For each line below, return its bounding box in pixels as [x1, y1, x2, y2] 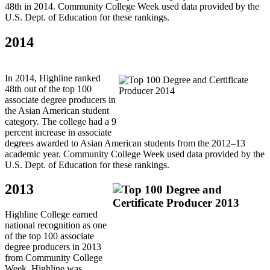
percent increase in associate [5, 127, 111, 137]
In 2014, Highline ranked [5, 72, 101, 83]
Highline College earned [5, 209, 98, 220]
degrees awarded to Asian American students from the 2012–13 [5, 137, 245, 148]
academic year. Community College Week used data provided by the [5, 148, 265, 159]
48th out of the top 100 [5, 83, 92, 94]
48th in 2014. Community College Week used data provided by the [5, 1, 259, 12]
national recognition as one [5, 220, 107, 231]
